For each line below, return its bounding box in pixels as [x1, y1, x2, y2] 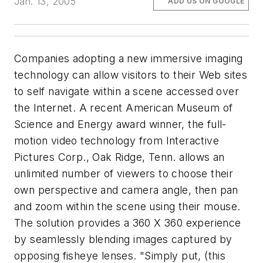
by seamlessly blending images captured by [14, 233, 232, 246]
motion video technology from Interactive [14, 134, 219, 147]
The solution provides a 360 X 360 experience [14, 217, 241, 230]
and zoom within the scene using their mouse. [14, 200, 241, 213]
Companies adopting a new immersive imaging [14, 52, 243, 65]
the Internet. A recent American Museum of [14, 102, 233, 114]
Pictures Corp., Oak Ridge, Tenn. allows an [14, 151, 225, 164]
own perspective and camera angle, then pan [14, 184, 238, 197]
